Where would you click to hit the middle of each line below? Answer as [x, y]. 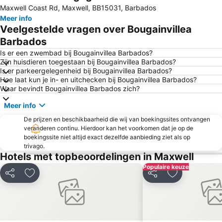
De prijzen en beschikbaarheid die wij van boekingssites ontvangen [117, 119]
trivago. [34, 146]
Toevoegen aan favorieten [78, 178]
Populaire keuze [166, 167]
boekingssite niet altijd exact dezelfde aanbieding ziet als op [107, 137]
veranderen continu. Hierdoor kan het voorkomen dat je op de [109, 128]
